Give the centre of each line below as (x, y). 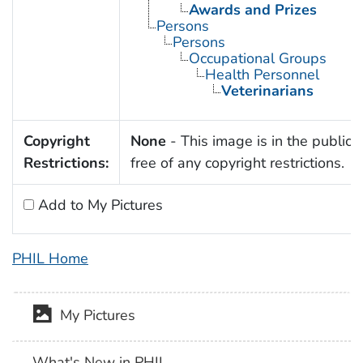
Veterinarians (267, 91)
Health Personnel (262, 75)
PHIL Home (50, 259)
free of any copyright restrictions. (237, 163)
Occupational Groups (257, 59)
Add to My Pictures (98, 205)
